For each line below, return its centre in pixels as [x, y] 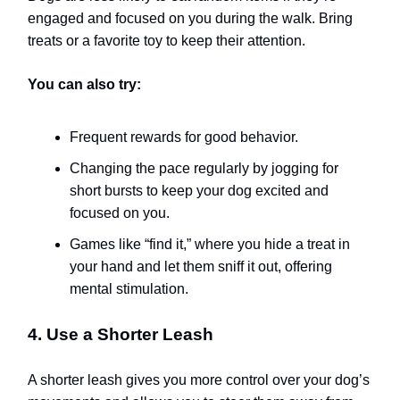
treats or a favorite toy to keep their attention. [167, 40]
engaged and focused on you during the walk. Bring [190, 18]
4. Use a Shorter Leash [121, 334]
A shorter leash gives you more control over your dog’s [199, 379]
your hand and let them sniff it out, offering [201, 266]
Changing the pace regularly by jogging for [204, 168]
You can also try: [84, 84]
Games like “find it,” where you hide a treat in [210, 244]
